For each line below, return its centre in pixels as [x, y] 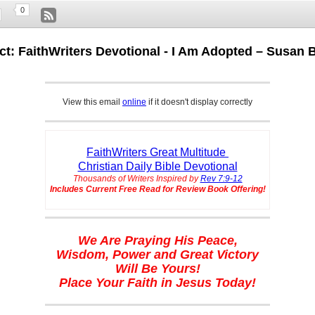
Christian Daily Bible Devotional [157, 167]
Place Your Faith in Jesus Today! [157, 283]
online [134, 102]
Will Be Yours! [157, 269]
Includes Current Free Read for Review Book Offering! [157, 189]
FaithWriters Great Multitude [157, 153]
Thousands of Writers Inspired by [136, 179]
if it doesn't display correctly [199, 102]
